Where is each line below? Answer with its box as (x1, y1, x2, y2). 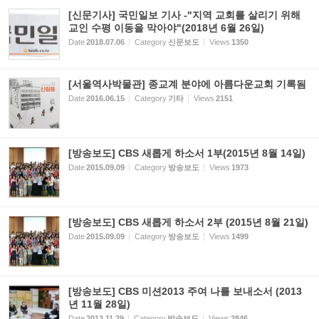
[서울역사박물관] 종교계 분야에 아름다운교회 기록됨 (68, 78, 306, 90)
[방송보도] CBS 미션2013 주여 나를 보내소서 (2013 (68, 286, 302, 298)
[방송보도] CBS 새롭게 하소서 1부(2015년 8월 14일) (68, 147, 305, 159)
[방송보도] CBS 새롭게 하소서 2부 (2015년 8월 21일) (68, 216, 308, 229)
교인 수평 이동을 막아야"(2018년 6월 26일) (68, 22, 264, 34)
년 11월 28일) (68, 298, 130, 310)
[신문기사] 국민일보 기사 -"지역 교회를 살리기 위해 (68, 9, 300, 21)
